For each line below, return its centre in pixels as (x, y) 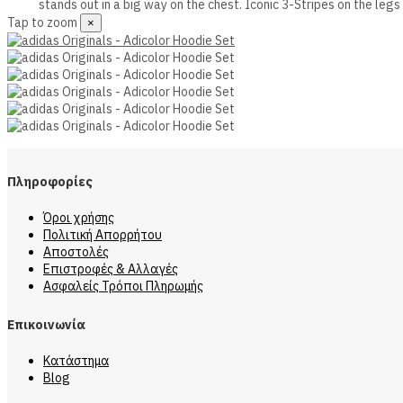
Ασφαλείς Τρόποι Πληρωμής (123, 287)
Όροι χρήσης (79, 218)
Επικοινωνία (46, 324)
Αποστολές (76, 252)
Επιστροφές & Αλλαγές (111, 269)
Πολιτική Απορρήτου (103, 235)
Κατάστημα (76, 360)
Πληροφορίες (50, 182)
